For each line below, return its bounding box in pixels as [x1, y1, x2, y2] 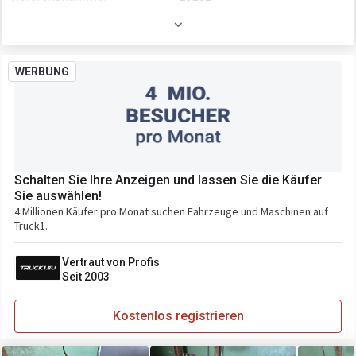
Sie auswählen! [14, 188, 102, 203]
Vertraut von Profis [62, 256, 160, 269]
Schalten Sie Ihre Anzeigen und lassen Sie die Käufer [14, 172, 322, 188]
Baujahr [19, 17, 53, 33]
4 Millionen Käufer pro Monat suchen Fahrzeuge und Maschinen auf [14, 204, 328, 219]
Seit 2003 [62, 270, 110, 283]
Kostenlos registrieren [112, 308, 244, 323]
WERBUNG [15, 65, 69, 78]
